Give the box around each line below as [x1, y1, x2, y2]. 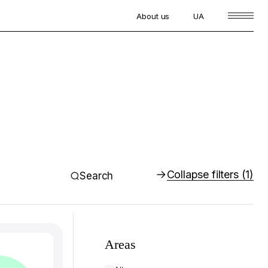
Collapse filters [166, 168, 242, 181]
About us [136, 11, 170, 21]
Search [80, 169, 114, 182]
